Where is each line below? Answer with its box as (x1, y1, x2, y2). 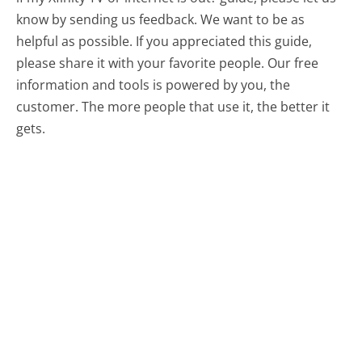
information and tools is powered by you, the (16, 76, 291, 95)
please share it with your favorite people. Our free (16, 54, 319, 73)
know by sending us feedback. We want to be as (16, 11, 305, 29)
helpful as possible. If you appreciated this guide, (16, 32, 313, 51)
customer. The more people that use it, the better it (16, 98, 330, 116)
